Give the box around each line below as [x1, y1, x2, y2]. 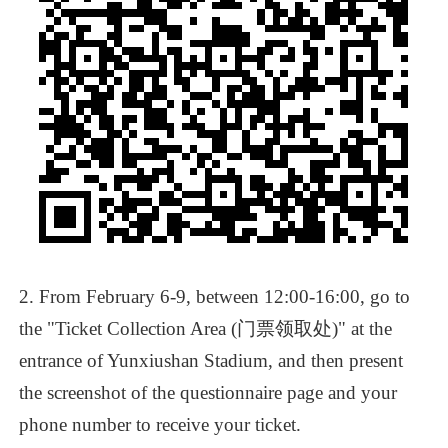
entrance [19, 350, 83, 372]
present [349, 350, 404, 372]
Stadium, [204, 350, 274, 372]
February [86, 286, 156, 308]
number [72, 414, 132, 436]
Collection [107, 318, 187, 340]
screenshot [47, 382, 127, 404]
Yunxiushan [107, 350, 200, 372]
